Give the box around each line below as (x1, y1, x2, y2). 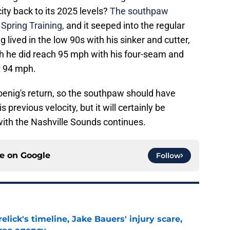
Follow (156, 151, 181, 161)
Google (21, 150, 50, 161)
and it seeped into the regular (64, 20, 185, 31)
